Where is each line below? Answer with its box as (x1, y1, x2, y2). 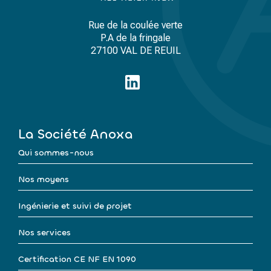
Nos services (18, 226, 71, 238)
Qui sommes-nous (18, 146, 94, 158)
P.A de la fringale (100, 31, 171, 44)
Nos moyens (18, 173, 69, 185)
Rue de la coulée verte (88, 19, 183, 31)
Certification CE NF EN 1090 (18, 253, 136, 265)
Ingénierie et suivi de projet (18, 200, 132, 212)
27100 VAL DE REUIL (90, 44, 181, 56)
